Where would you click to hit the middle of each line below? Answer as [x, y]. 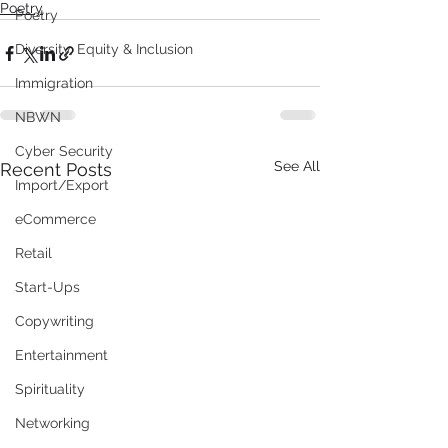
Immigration [54, 83]
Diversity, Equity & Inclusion [104, 49]
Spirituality [50, 389]
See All [297, 166]
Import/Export [62, 185]
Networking [52, 423]
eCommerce [55, 219]
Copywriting [54, 321]
